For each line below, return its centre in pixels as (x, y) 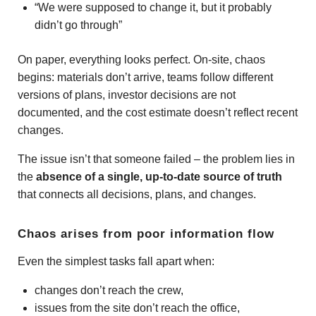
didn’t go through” (78, 25)
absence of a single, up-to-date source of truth (159, 176)
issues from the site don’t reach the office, (137, 308)
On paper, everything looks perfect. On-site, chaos (141, 59)
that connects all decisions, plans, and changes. (137, 194)
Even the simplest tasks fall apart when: (116, 261)
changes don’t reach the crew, (109, 290)
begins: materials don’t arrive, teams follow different (145, 77)
